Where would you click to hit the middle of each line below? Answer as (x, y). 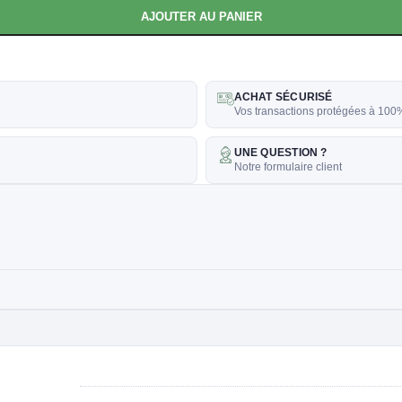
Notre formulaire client (288, 166)
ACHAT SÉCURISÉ (283, 96)
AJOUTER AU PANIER (201, 16)
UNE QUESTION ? (280, 152)
